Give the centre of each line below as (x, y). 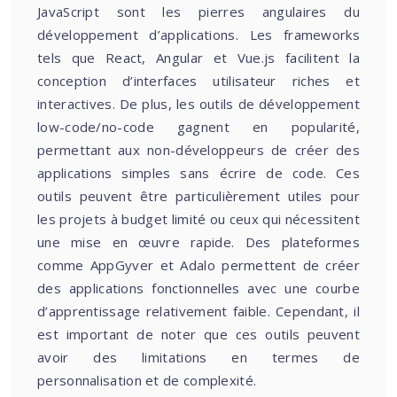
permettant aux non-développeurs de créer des (198, 150)
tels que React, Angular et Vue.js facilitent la (198, 58)
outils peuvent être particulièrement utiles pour (198, 196)
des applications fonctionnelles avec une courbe (198, 288)
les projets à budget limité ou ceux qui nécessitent (198, 219)
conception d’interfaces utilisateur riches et (198, 81)
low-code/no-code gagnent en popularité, (198, 127)
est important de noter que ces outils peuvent (198, 334)
